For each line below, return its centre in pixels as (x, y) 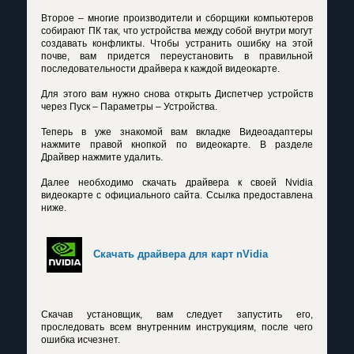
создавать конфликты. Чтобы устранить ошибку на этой (177, 44)
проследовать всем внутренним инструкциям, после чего (177, 328)
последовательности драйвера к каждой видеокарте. (160, 69)
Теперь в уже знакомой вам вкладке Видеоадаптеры (177, 132)
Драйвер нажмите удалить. (102, 158)
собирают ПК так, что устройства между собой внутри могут (177, 31)
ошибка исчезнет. (81, 340)
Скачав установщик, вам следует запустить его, (177, 315)
